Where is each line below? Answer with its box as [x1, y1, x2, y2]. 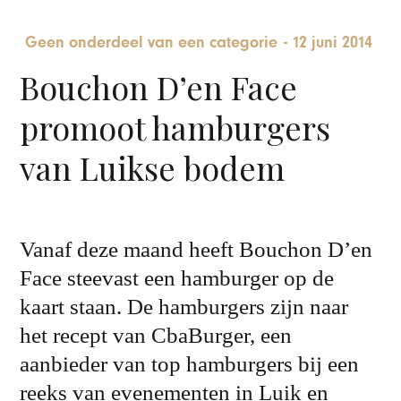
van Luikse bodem [20, 145, 286, 189]
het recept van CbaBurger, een [20, 322, 293, 347]
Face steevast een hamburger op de [20, 265, 335, 290]
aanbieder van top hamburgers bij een [20, 351, 360, 376]
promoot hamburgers [20, 105, 331, 149]
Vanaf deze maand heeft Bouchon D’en [20, 236, 373, 261]
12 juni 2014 [292, 33, 373, 53]
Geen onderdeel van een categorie [25, 33, 278, 53]
